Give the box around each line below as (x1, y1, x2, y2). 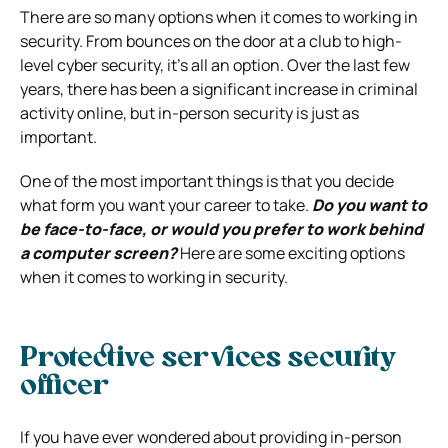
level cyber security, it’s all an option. (20, 53, 287, 76)
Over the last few (287, 53, 410, 76)
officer (20, 372, 109, 401)
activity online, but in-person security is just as (20, 101, 359, 124)
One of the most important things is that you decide (20, 169, 394, 192)
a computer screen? (20, 241, 180, 264)
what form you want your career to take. (20, 193, 312, 216)
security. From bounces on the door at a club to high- (20, 29, 402, 52)
